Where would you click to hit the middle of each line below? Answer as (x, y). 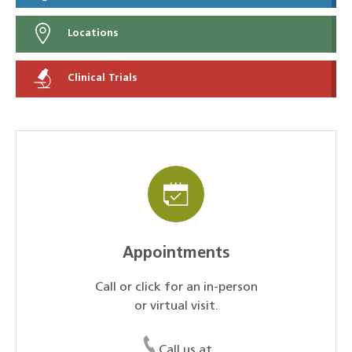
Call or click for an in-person (176, 287)
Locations (91, 34)
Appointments (176, 253)
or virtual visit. (176, 306)
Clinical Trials (100, 79)
